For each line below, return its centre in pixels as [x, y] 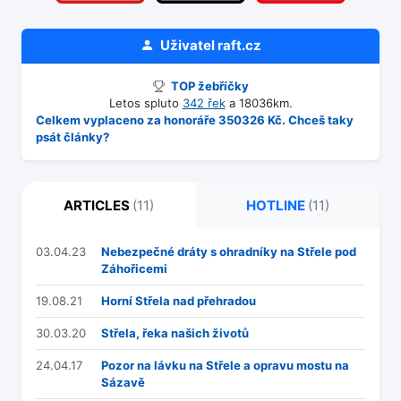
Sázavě [123, 383]
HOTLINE [277, 206]
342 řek [204, 103]
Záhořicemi [134, 269]
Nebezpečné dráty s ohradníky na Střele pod [229, 252]
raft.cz [239, 46]
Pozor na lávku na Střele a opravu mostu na [225, 366]
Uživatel [187, 46]
